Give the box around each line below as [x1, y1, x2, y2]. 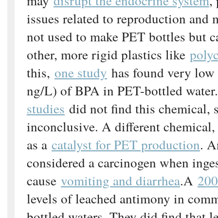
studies [27, 99, 65, 117]
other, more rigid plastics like [27, 45, 190, 63]
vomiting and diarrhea [61, 171, 180, 189]
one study [54, 63, 107, 81]
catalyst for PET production [52, 135, 200, 153]
